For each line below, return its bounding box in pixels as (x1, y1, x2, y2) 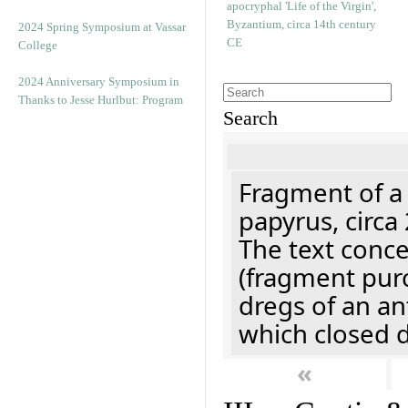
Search (223, 107, 278, 130)
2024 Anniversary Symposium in (18, 75, 179, 88)
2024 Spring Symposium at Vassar (18, 20, 186, 34)
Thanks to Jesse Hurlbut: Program (18, 93, 183, 107)
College (18, 38, 57, 52)
